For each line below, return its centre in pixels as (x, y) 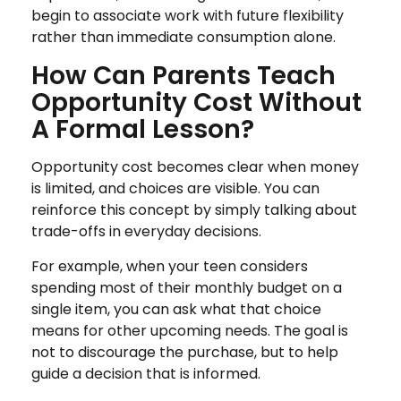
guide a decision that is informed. (146, 373)
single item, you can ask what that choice (176, 309)
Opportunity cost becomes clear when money (195, 166)
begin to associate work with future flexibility (188, 15)
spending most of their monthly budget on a (187, 287)
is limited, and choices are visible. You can (175, 188)
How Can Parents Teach (183, 75)
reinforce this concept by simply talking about (194, 209)
